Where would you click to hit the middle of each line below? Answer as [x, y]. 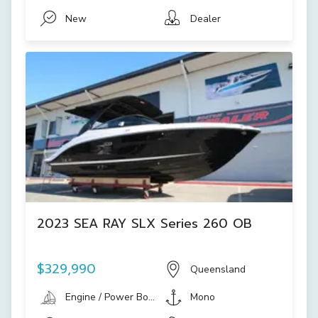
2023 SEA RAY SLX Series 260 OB [144, 223]
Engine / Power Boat [111, 297]
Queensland [218, 269]
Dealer [205, 18]
